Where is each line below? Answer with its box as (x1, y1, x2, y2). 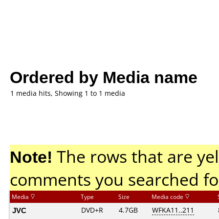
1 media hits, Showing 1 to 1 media (10, 88, 125, 98)
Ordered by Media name (10, 65, 197, 88)
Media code (152, 193, 185, 201)
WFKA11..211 (152, 205, 194, 215)
